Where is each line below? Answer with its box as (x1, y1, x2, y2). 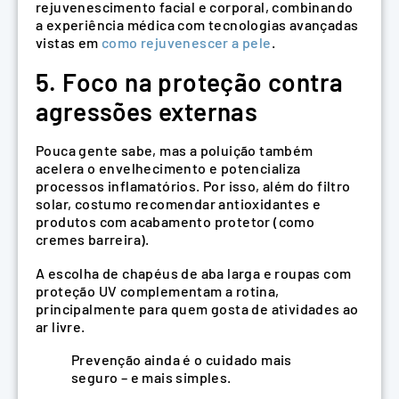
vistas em (36, 34, 102, 52)
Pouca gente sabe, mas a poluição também (36, 142, 313, 159)
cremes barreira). (36, 231, 150, 248)
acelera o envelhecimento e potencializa (36, 159, 301, 177)
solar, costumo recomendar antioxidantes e (36, 195, 322, 213)
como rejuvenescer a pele (102, 34, 272, 52)
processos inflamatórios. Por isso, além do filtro (36, 177, 351, 195)
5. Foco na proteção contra (36, 66, 344, 97)
